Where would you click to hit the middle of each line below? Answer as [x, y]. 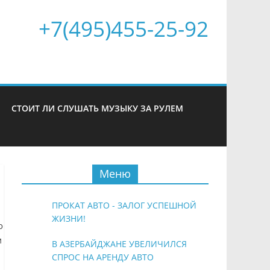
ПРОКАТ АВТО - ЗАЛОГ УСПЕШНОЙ [124, 205]
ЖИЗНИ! [69, 218]
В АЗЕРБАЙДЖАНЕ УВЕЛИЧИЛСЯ [119, 244]
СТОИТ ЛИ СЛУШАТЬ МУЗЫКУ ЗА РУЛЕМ [97, 108]
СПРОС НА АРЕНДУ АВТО [103, 257]
